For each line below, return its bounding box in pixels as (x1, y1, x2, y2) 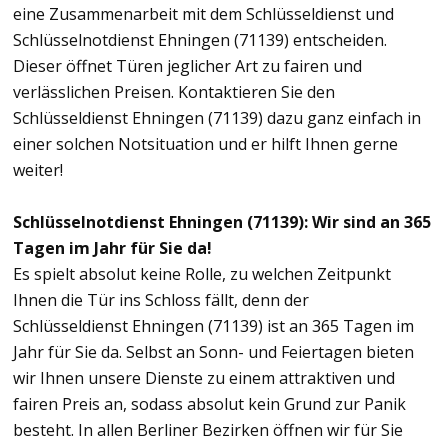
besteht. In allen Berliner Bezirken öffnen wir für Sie (13, 418, 403, 441)
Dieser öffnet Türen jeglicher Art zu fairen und (13, 54, 362, 77)
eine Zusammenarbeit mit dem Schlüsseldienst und (13, 2, 394, 25)
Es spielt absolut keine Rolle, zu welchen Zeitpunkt (13, 262, 391, 285)
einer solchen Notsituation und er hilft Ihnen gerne (13, 132, 398, 155)
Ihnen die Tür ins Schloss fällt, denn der (13, 288, 309, 311)
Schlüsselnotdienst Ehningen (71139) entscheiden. (13, 28, 387, 51)
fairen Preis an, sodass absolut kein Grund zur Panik (13, 392, 406, 415)
